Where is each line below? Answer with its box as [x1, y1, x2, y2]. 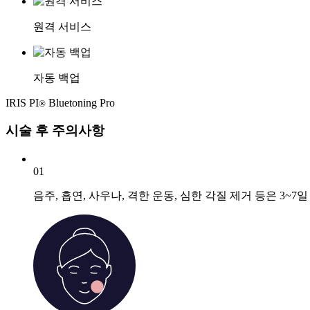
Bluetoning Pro [46, 96, 115, 109]
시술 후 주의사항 [6, 123, 104, 138]
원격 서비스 [33, 20, 91, 33]
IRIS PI [6, 96, 39, 109]
